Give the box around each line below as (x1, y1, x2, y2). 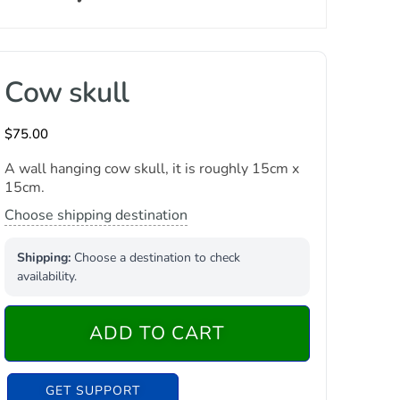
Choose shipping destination (4, 205, 188, 225)
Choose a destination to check (71, 249, 241, 266)
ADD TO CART (89, 321, 226, 346)
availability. (17, 268, 78, 285)
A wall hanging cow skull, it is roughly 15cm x (4, 159, 300, 179)
